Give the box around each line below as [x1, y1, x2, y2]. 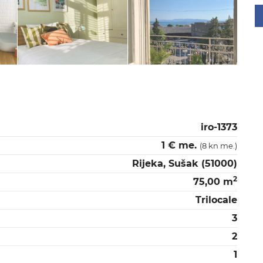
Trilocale [195, 194, 237, 205]
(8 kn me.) [200, 140, 237, 150]
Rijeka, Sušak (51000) [132, 157, 237, 169]
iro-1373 [201, 121, 237, 133]
